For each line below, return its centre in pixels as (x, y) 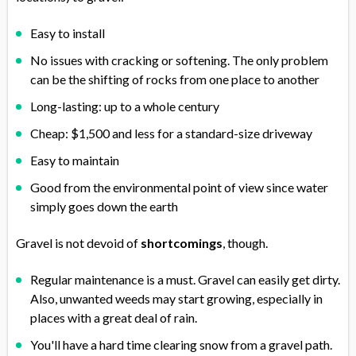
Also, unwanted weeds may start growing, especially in (176, 299)
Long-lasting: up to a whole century (125, 106)
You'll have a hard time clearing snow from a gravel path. (181, 345)
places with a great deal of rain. (114, 318)
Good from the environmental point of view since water (179, 188)
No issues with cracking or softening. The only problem (179, 60)
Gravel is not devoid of (78, 243)
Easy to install (68, 33)
